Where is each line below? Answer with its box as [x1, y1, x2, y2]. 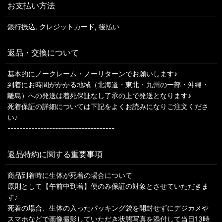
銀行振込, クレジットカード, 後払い [7, 22, 119, 31]
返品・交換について [7, 48, 79, 57]
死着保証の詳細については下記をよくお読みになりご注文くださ [7, 102, 209, 111]
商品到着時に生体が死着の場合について [7, 171, 132, 179]
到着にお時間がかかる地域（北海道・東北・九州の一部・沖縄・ [7, 80, 209, 89]
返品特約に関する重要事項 [7, 149, 103, 159]
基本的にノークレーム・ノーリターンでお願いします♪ [7, 69, 177, 78]
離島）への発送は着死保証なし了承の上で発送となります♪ [7, 91, 191, 100]
